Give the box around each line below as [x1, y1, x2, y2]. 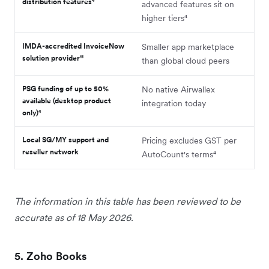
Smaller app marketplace [142, 41, 234, 52]
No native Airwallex [142, 83, 215, 95]
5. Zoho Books [14, 249, 87, 263]
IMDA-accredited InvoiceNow [22, 41, 124, 50]
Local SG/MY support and [22, 134, 109, 144]
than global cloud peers [142, 55, 229, 66]
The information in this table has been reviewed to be [14, 195, 241, 207]
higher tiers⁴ [142, 12, 187, 23]
